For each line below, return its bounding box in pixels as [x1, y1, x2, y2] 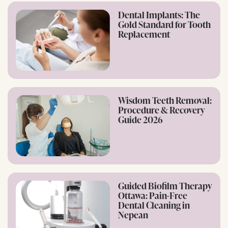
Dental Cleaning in [118, 198, 190, 211]
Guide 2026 [118, 112, 163, 126]
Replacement [118, 27, 170, 40]
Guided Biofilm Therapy [118, 179, 212, 192]
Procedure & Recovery [118, 103, 205, 116]
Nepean [118, 208, 148, 221]
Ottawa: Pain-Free [118, 188, 187, 202]
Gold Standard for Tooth [118, 17, 211, 31]
